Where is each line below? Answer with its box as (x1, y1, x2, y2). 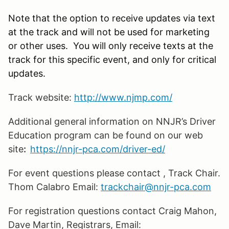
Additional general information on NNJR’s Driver (8, 116, 216, 127)
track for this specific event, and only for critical (8, 54, 216, 65)
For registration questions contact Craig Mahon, (8, 205, 217, 216)
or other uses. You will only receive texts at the (8, 40, 213, 51)
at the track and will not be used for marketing (8, 26, 210, 37)
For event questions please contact (8, 167, 161, 178)
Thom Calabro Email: (8, 181, 101, 192)
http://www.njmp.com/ (74, 91, 172, 103)
